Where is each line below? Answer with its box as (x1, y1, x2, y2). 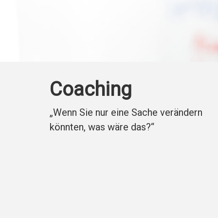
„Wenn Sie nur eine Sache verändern (50, 107, 202, 119)
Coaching (50, 78, 132, 101)
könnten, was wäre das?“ (50, 121, 154, 133)
